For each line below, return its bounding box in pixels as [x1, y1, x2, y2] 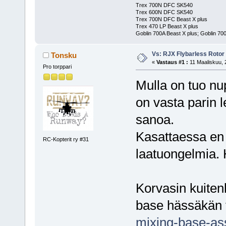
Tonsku [51, 50, 77, 60]
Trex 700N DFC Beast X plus [135, 16, 207, 22]
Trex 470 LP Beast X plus [135, 23, 198, 29]
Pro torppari [42, 63, 72, 70]
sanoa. [135, 111, 174, 127]
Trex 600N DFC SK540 [135, 9, 193, 15]
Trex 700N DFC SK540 [135, 2, 193, 8]
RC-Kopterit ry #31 [42, 136, 89, 142]
